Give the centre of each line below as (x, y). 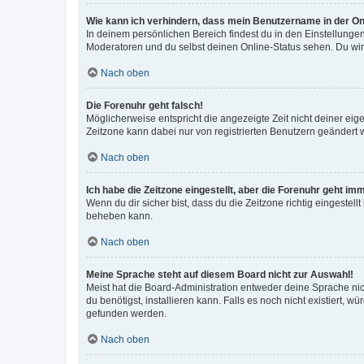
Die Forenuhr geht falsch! (145, 105)
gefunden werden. (126, 313)
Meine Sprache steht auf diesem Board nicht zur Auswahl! (220, 274)
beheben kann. (119, 216)
